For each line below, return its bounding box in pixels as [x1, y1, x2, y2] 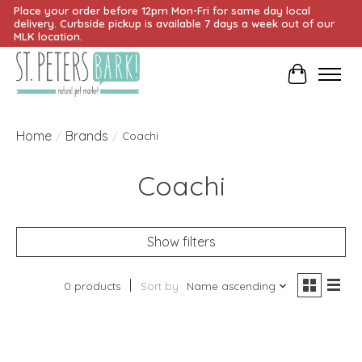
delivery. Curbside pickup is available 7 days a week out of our [13, 17, 335, 30]
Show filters [146, 234, 216, 250]
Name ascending [186, 280, 276, 293]
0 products [63, 280, 120, 293]
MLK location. [13, 30, 82, 43]
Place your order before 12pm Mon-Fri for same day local [13, 4, 310, 17]
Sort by [140, 280, 179, 293]
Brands [65, 128, 108, 145]
